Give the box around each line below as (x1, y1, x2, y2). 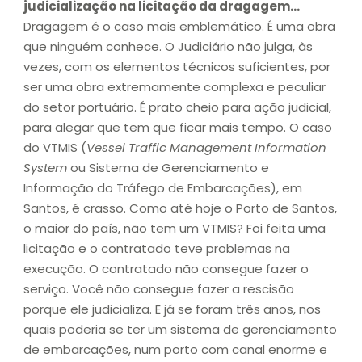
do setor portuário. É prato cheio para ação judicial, (23, 99, 331, 116)
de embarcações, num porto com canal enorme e (23, 341, 327, 358)
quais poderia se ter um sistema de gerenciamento (23, 321, 337, 338)
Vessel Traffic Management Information (86, 139, 326, 156)
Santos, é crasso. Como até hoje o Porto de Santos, (23, 200, 337, 217)
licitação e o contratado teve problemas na (23, 240, 290, 257)
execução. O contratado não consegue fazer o (23, 260, 309, 277)
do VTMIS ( (23, 139, 86, 156)
